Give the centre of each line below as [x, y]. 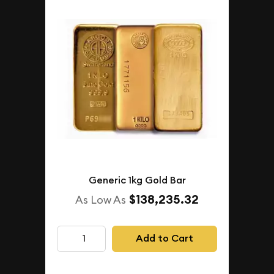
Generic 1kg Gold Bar [137, 180]
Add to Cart [164, 239]
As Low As [101, 200]
